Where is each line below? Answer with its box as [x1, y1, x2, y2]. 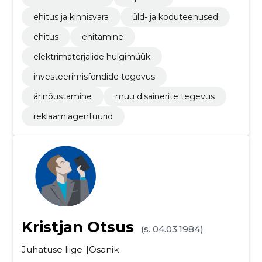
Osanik [88, 244, 119, 255]
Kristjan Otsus [21, 218, 134, 236]
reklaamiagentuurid [33, 111, 113, 122]
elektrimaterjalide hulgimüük [33, 51, 150, 62]
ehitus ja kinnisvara [33, 12, 109, 22]
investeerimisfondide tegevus [33, 71, 155, 82]
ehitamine [81, 32, 123, 42]
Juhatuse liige [21, 244, 82, 255]
